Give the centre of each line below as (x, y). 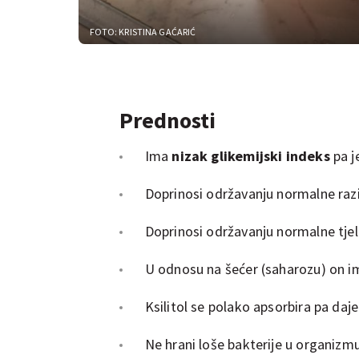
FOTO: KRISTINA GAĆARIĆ (143, 31)
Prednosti (167, 120)
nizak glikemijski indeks (251, 155)
